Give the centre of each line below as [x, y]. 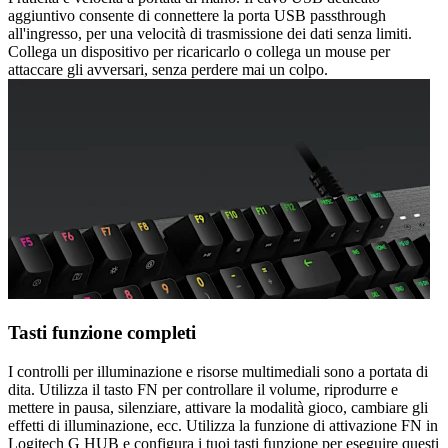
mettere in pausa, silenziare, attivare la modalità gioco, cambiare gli [218, 407]
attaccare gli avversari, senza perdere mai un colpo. [168, 70]
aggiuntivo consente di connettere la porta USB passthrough [197, 16]
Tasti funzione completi [102, 332]
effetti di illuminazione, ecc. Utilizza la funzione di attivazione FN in [223, 425]
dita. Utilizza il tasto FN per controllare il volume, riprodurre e [203, 389]
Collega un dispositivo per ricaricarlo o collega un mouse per [199, 52]
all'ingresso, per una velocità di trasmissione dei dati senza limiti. [210, 34]
